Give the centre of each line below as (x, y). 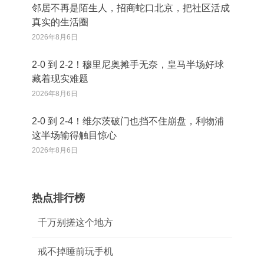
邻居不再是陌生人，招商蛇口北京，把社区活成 (131, 8)
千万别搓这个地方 (75, 222)
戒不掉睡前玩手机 (75, 251)
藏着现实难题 (60, 79)
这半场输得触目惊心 (74, 135)
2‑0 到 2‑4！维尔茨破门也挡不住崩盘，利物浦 (128, 121)
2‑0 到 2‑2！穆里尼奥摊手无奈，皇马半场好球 (128, 65)
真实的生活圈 (60, 22)
